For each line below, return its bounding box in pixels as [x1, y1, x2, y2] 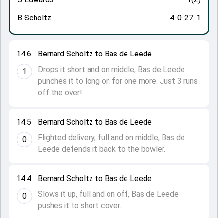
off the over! [38, 88, 82, 97]
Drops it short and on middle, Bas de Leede [38, 65, 185, 74]
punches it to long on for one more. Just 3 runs [38, 76, 198, 86]
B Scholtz [18, 13, 51, 22]
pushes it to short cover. [38, 201, 121, 210]
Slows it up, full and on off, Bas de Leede [38, 189, 179, 199]
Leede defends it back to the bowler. [38, 145, 165, 154]
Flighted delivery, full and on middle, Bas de [38, 133, 185, 142]
